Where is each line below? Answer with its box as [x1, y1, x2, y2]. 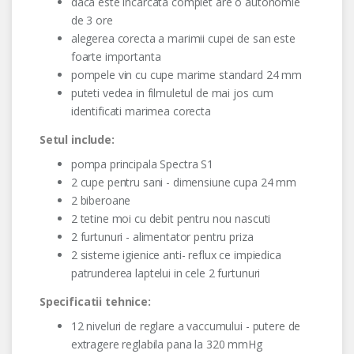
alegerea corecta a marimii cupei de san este [70, 31, 296, 47]
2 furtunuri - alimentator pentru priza [70, 229, 254, 245]
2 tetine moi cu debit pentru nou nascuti [70, 211, 271, 227]
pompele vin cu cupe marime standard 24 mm [70, 67, 305, 83]
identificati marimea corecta [70, 104, 211, 119]
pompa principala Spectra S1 [70, 156, 214, 172]
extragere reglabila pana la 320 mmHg [70, 337, 262, 352]
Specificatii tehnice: [39, 294, 151, 310]
